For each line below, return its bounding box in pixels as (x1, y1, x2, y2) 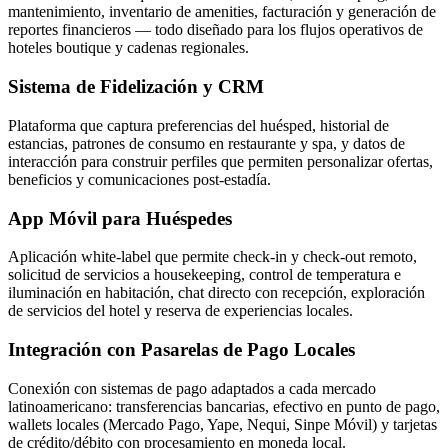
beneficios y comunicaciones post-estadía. (8, 170, 271, 188)
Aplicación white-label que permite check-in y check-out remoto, (8, 248, 417, 266)
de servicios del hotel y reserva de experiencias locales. (8, 302, 353, 320)
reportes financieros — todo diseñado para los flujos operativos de (8, 21, 423, 39)
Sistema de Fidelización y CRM (8, 76, 264, 98)
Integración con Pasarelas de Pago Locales (8, 339, 355, 360)
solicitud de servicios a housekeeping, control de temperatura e (8, 266, 401, 284)
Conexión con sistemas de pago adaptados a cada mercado (8, 379, 376, 397)
